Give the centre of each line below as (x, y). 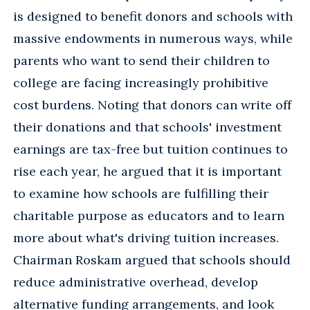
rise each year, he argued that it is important (147, 171)
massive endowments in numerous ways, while (153, 38)
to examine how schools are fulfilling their (141, 193)
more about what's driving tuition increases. (146, 237)
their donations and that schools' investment (147, 127)
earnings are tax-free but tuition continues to (151, 149)
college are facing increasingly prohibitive (141, 82)
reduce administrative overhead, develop (136, 282)
